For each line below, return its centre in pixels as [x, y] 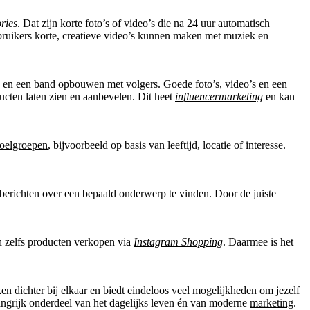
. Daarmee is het [258, 241]
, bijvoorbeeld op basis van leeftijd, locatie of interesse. [167, 145]
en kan [279, 96]
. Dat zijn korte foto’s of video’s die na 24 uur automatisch [144, 23]
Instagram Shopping [178, 241]
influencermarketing [219, 96]
